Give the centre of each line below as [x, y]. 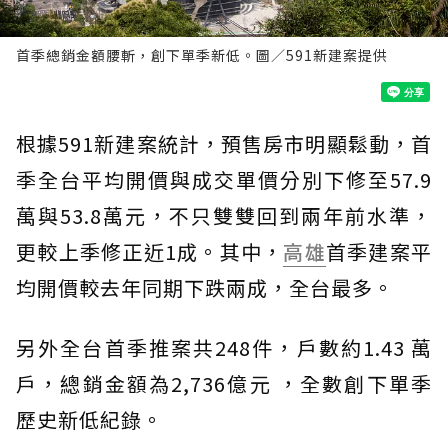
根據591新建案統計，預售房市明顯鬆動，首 [224, 144]
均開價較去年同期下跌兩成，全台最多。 [205, 288]
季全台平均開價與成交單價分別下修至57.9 [224, 180]
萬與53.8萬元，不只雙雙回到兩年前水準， [224, 216]
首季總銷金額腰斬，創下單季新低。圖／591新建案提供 [202, 55]
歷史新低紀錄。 [89, 420]
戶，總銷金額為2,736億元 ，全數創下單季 [224, 384]
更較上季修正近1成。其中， [150, 252]
